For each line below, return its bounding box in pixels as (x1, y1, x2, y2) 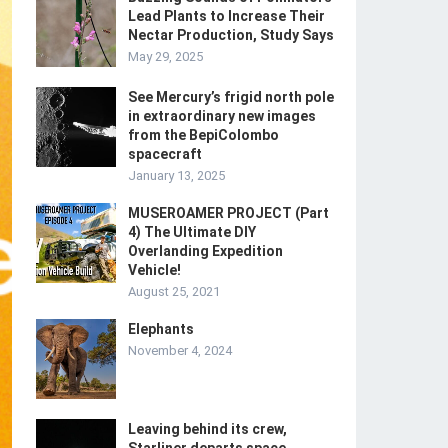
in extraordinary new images (128, 108, 316, 124)
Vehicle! (128, 262, 181, 278)
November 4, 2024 (128, 343, 232, 358)
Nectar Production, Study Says (128, 27, 334, 43)
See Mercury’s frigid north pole (128, 89, 334, 105)
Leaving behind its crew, (128, 421, 287, 437)
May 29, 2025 (128, 49, 203, 64)
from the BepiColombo (128, 127, 279, 143)
